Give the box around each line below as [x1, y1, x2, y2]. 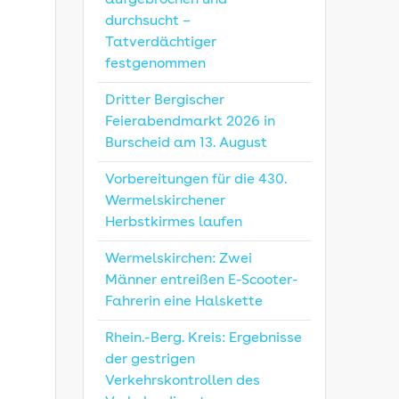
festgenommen [105, 57, 207, 72]
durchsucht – [105, 14, 191, 29]
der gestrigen [105, 353, 196, 368]
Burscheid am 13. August [105, 136, 268, 151]
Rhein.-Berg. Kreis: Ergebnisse [105, 331, 303, 346]
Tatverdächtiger [105, 36, 217, 51]
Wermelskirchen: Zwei [105, 252, 253, 267]
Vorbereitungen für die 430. [105, 173, 288, 188]
